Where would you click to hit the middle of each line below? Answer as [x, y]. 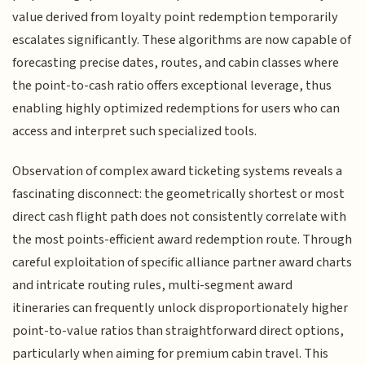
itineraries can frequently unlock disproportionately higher [180, 308]
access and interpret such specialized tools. [135, 132]
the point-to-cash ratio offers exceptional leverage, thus [172, 86]
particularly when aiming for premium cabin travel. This [171, 353]
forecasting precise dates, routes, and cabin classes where [176, 63]
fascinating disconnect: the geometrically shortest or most [179, 193]
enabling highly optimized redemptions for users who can [176, 109]
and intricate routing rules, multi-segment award [153, 285]
